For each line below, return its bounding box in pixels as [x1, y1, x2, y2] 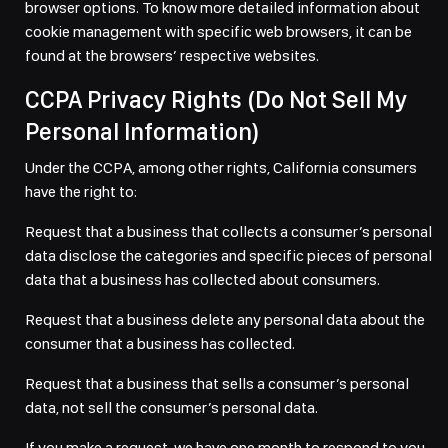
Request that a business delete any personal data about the [25, 310, 425, 329]
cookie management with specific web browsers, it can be [25, 22, 412, 41]
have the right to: [25, 182, 137, 201]
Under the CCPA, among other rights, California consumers [25, 158, 417, 177]
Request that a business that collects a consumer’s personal [25, 222, 432, 241]
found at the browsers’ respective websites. [25, 46, 319, 65]
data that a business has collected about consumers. [25, 270, 380, 289]
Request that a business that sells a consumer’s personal [25, 374, 409, 393]
